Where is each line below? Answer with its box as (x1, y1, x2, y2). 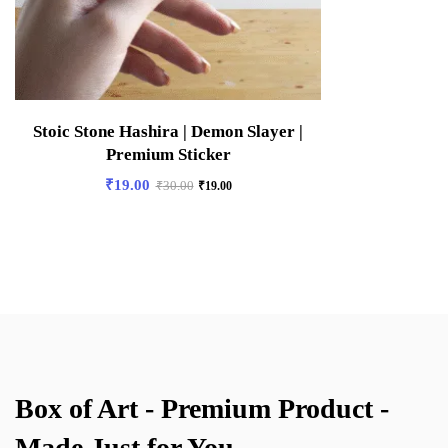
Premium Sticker (105, 144, 231, 164)
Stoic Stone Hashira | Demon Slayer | (33, 121, 303, 141)
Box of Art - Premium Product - (15, 392, 389, 424)
